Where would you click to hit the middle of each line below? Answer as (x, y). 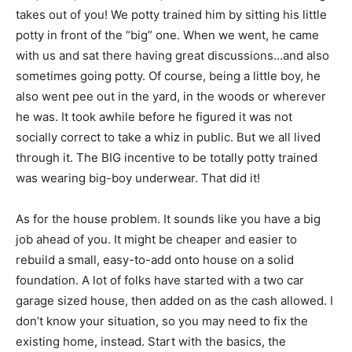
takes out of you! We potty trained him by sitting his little (171, 15)
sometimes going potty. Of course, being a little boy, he (168, 76)
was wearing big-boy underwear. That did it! (138, 178)
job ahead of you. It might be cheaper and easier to (156, 239)
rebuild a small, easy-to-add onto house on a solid (155, 260)
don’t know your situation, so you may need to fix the (162, 321)
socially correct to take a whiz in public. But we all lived (168, 137)
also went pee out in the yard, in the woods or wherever (171, 96)
